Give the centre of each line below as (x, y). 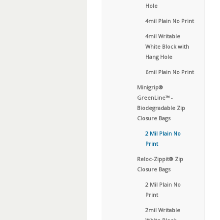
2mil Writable (163, 210)
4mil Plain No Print (170, 21)
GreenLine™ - (155, 97)
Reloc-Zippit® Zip (160, 159)
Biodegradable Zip (161, 108)
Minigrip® (150, 87)
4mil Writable (163, 36)
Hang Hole (159, 57)
